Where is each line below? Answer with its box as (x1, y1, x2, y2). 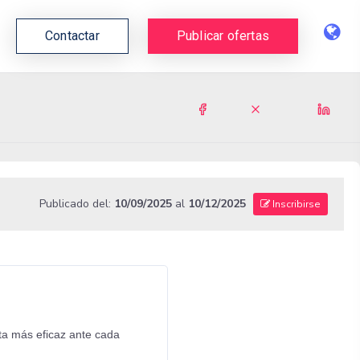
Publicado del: (39, 196, 114, 212)
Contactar (44, 27, 100, 43)
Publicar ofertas (176, 27, 269, 43)
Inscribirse (269, 198, 321, 211)
